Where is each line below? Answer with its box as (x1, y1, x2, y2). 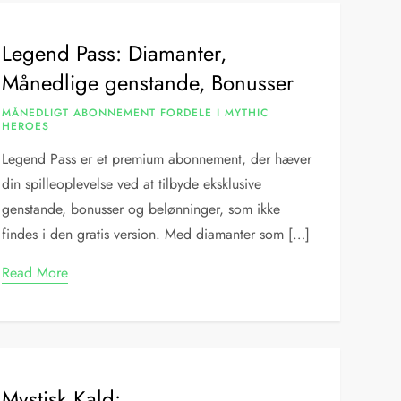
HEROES (2, 118, 50, 134)
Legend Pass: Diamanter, (2, 38, 227, 69)
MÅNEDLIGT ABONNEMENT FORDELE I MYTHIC (2, 105, 269, 121)
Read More (2, 262, 69, 283)
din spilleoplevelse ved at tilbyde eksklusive (2, 174, 262, 194)
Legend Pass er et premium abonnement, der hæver (2, 149, 312, 169)
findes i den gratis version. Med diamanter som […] (2, 224, 311, 244)
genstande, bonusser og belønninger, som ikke (2, 199, 281, 219)
